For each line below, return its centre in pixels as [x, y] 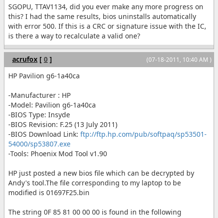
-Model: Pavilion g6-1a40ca [52, 105]
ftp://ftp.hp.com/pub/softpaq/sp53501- [144, 134]
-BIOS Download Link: [44, 134]
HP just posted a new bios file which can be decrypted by [101, 173]
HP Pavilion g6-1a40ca [44, 75]
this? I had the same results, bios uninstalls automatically [102, 16]
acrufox [25, 59]
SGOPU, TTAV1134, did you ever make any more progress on [106, 6]
